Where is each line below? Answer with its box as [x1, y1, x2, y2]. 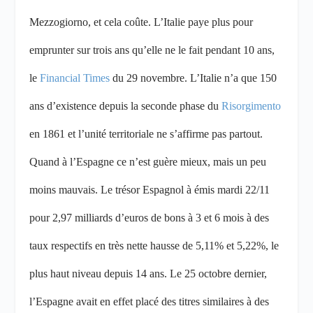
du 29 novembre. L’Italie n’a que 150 [110, 72, 277, 85]
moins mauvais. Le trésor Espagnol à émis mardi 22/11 [29, 184, 270, 196]
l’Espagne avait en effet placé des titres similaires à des [29, 296, 270, 308]
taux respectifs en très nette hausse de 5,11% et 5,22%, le [29, 240, 279, 252]
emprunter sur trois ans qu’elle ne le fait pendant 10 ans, [29, 44, 275, 57]
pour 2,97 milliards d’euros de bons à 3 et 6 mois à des [29, 212, 270, 224]
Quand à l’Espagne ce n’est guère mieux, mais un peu [29, 156, 267, 168]
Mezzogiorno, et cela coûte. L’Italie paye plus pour [29, 16, 254, 29]
